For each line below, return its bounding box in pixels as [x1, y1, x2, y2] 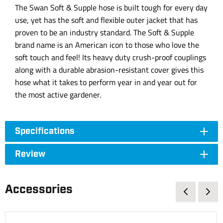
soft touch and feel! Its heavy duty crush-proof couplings [15, 51, 206, 64]
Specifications [15, 125, 74, 138]
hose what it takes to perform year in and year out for [15, 76, 197, 89]
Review [15, 148, 45, 161]
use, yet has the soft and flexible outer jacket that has [15, 14, 198, 26]
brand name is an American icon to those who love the [15, 39, 199, 51]
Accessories [5, 182, 73, 198]
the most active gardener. [15, 89, 101, 101]
